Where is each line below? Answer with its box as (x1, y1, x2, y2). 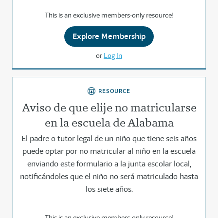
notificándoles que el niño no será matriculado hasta (20, 171, 198, 182)
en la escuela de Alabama (44, 115, 174, 130)
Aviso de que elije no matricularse (21, 100, 197, 115)
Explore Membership (73, 31, 145, 42)
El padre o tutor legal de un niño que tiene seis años (21, 133, 197, 144)
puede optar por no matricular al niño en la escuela (22, 146, 196, 157)
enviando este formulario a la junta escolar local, (27, 159, 191, 169)
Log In (104, 51, 122, 60)
